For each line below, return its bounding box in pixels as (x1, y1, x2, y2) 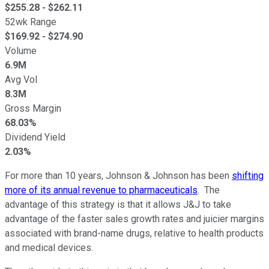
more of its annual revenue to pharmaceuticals (5, 184, 198, 196)
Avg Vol (5, 73, 37, 85)
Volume (5, 44, 37, 56)
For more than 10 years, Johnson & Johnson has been (5, 169, 232, 181)
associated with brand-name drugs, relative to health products (5, 227, 264, 239)
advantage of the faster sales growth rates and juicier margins (5, 213, 264, 225)
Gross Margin (5, 102, 61, 114)
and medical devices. (5, 241, 93, 253)
